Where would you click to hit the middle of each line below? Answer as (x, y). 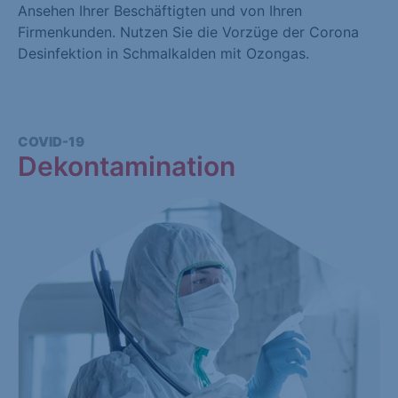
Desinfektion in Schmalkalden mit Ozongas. (163, 53)
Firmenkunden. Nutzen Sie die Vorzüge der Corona (188, 32)
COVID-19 (51, 142)
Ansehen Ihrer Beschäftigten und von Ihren (160, 11)
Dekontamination (127, 166)
